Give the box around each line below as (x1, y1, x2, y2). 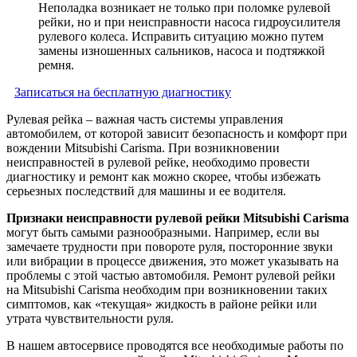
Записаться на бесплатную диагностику (14, 85, 231, 100)
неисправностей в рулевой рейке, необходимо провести (6, 155, 310, 170)
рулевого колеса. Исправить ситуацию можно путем (38, 29, 324, 44)
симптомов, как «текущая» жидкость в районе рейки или (6, 297, 317, 312)
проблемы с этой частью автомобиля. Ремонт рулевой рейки (6, 269, 335, 283)
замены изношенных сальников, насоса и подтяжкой (38, 44, 325, 58)
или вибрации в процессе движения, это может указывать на (6, 254, 339, 269)
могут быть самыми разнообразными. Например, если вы (6, 226, 320, 240)
